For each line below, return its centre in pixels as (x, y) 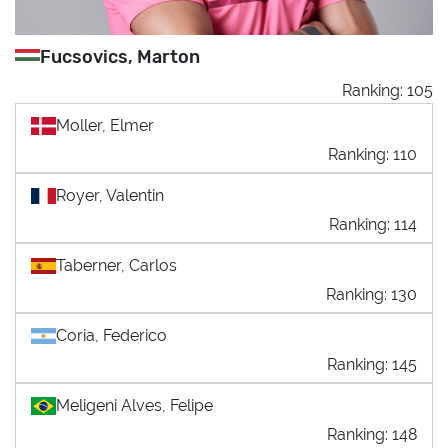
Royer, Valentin (110, 195)
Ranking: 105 (387, 90)
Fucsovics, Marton (120, 56)
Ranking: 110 (372, 154)
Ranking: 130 (371, 294)
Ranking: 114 (373, 224)
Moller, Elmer (105, 125)
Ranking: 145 (372, 364)
